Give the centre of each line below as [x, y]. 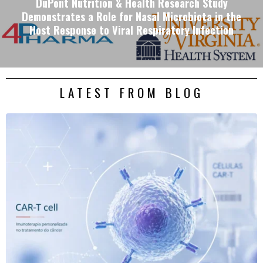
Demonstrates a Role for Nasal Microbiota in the [131, 16]
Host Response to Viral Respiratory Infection [131, 30]
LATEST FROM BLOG [131, 93]
